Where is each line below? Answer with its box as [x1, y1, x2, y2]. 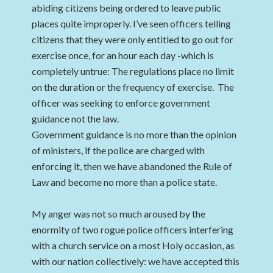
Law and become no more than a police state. [32, 176, 218, 188]
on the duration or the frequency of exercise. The [32, 81, 235, 93]
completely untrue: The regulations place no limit [32, 65, 235, 77]
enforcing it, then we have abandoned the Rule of [32, 160, 233, 172]
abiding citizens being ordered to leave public [32, 2, 222, 13]
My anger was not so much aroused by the [32, 208, 206, 219]
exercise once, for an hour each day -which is [32, 49, 214, 61]
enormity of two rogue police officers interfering [32, 224, 234, 235]
